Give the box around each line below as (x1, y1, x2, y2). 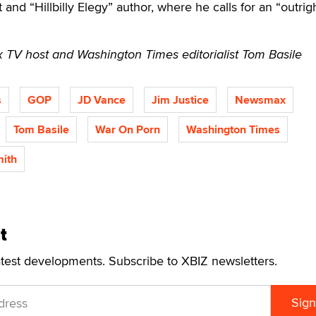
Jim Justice (152, 92, 209, 108)
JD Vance (78, 92, 126, 108)
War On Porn (95, 121, 160, 138)
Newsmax (235, 92, 286, 108)
